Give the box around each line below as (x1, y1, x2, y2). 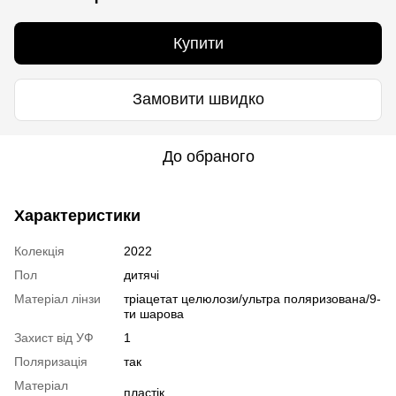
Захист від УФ (14, 330, 94, 345)
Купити (172, 34, 224, 52)
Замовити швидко (132, 90, 264, 109)
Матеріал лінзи (14, 291, 101, 306)
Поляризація (14, 354, 88, 369)
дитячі (124, 267, 159, 282)
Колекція (14, 243, 65, 258)
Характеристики (14, 206, 141, 225)
